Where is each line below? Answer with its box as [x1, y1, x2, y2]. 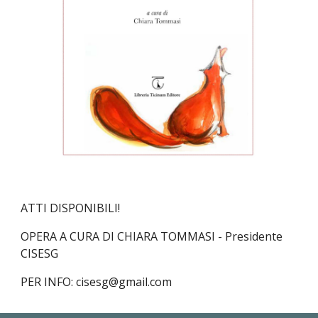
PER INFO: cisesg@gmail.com [21, 274, 175, 290]
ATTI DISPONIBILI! [21, 200, 121, 216]
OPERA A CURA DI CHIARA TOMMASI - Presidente [21, 229, 283, 245]
